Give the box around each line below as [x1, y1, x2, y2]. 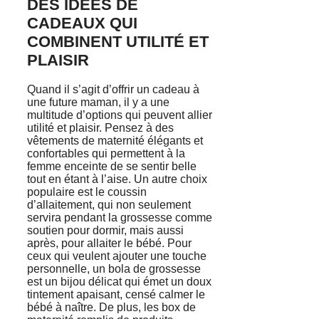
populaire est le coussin [27, 185, 147, 198]
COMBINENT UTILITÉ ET [27, 33, 209, 51]
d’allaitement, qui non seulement [27, 198, 191, 211]
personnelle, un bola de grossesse [27, 262, 201, 275]
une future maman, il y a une [27, 95, 169, 108]
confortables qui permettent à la [27, 147, 185, 159]
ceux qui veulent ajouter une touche [27, 249, 206, 262]
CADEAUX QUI [27, 14, 137, 33]
